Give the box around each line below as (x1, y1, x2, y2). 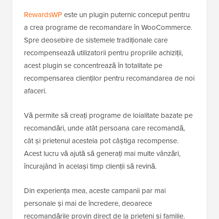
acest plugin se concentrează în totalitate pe (24, 60, 162, 70)
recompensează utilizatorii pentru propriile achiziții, (24, 47, 183, 58)
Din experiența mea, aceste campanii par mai (24, 185, 166, 196)
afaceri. (24, 85, 46, 96)
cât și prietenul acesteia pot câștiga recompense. (24, 135, 178, 146)
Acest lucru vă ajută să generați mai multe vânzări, (24, 148, 180, 158)
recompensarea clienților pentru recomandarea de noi (24, 72, 195, 83)
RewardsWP (24, 9, 62, 20)
